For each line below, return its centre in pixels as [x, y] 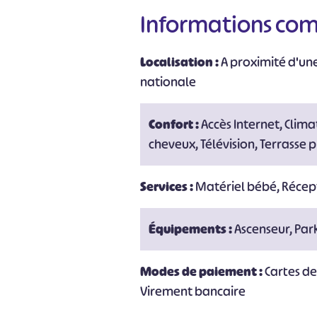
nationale [168, 82]
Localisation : [181, 62]
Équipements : [192, 229]
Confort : [175, 125]
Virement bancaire [193, 292]
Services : [168, 187]
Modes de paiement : [203, 272]
